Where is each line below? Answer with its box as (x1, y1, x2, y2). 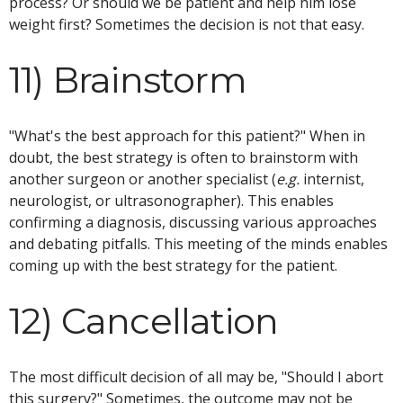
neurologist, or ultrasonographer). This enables (9, 190, 334, 210)
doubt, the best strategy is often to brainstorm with (9, 147, 358, 167)
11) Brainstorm (9, 57, 246, 102)
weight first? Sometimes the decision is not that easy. (9, 13, 364, 34)
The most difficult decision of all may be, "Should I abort (9, 366, 383, 387)
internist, (300, 168, 364, 189)
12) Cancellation (9, 298, 279, 343)
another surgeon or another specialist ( (9, 168, 276, 189)
